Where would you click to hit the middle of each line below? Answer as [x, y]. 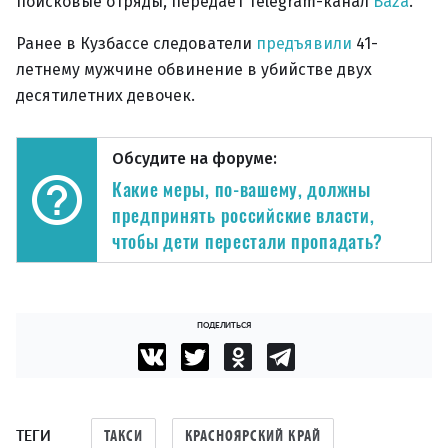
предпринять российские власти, [243, 215]
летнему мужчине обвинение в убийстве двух [194, 69]
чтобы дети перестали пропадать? [248, 241]
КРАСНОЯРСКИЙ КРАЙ [253, 435]
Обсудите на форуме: [194, 158]
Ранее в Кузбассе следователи [136, 43]
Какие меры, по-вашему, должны [241, 189]
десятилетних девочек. [105, 95]
